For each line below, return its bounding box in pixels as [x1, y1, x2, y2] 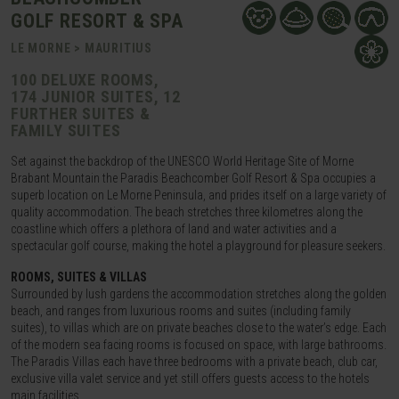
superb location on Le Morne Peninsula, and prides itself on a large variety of [11, 188, 387, 203]
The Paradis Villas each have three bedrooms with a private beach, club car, [11, 354, 378, 370]
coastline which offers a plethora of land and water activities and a [11, 222, 337, 237]
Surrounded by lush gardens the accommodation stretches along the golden [11, 287, 387, 302]
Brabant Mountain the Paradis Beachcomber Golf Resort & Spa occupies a [11, 171, 376, 186]
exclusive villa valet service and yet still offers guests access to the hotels [11, 371, 370, 387]
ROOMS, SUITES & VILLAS [11, 270, 147, 285]
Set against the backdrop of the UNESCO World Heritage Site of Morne [11, 154, 354, 169]
